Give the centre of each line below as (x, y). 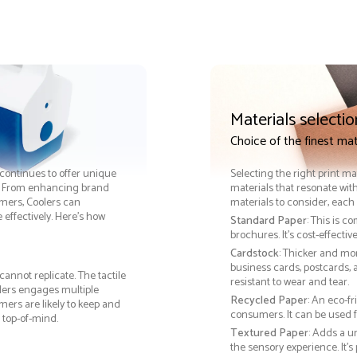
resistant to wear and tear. (289, 283)
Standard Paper (268, 222)
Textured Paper (269, 334)
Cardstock (254, 254)
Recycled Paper (269, 301)
